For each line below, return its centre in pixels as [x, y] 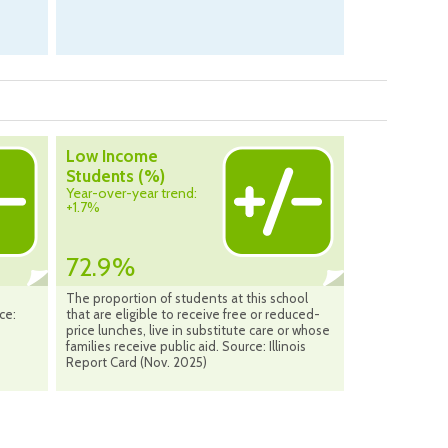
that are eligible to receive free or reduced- [193, 314]
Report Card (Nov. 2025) [136, 362]
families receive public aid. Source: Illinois [186, 346]
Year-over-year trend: [131, 193]
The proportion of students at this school [187, 298]
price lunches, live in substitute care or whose [198, 330]
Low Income [112, 156]
